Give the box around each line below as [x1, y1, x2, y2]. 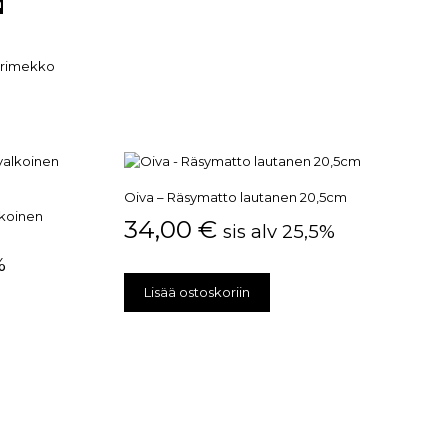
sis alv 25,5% [223, 219, 336, 243]
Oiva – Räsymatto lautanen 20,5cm [124, 189, 348, 206]
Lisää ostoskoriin [144, 284, 251, 301]
